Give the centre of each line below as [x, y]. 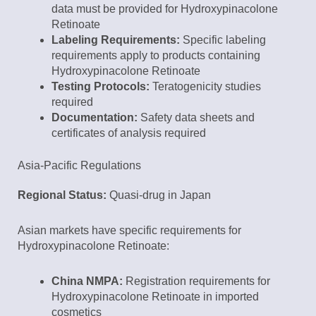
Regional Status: [62, 195]
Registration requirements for [196, 281]
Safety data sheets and [196, 118]
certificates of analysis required [129, 133]
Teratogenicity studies [205, 87]
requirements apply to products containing [156, 56]
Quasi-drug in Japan [159, 195]
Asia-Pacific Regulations [79, 166]
